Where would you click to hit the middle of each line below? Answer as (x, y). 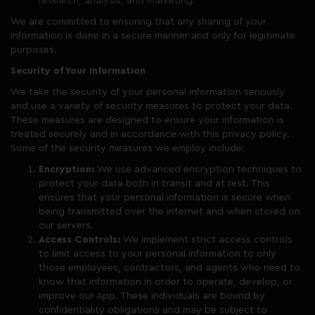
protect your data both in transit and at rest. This (154, 184)
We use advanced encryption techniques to (198, 169)
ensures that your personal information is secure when (165, 198)
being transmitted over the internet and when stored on (169, 212)
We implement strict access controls (207, 240)
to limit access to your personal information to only (157, 254)
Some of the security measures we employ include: (128, 148)
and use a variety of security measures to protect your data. (152, 106)
